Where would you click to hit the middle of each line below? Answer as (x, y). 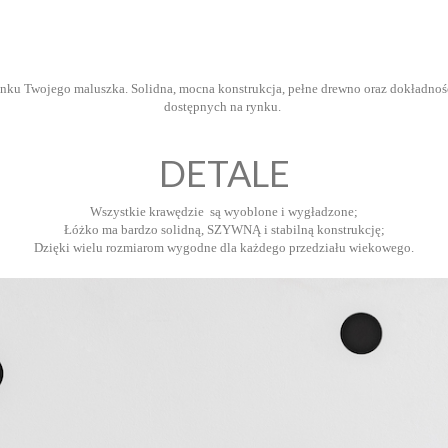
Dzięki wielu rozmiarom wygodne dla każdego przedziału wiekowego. (224, 247)
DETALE (224, 172)
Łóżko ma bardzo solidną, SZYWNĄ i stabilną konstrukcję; (224, 229)
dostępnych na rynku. (224, 106)
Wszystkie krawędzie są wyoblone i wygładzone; (224, 211)
